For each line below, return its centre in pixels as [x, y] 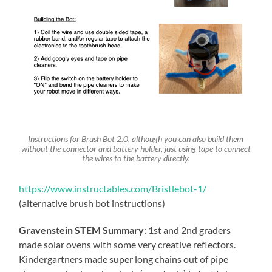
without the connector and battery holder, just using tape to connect [136, 148]
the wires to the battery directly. [136, 158]
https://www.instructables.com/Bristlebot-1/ [113, 188]
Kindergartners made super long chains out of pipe [124, 259]
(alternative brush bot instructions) [92, 203]
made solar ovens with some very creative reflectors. [127, 244]
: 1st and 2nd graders [188, 229]
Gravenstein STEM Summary [82, 229]
